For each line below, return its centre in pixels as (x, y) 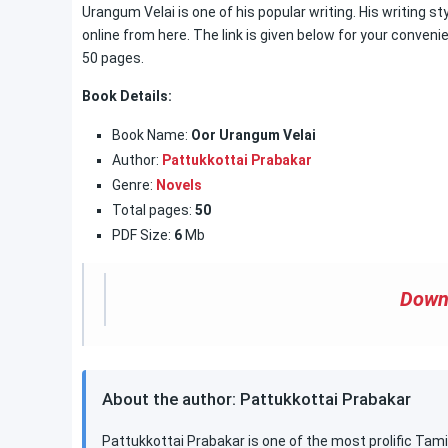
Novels (179, 185)
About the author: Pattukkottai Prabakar (256, 399)
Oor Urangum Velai (252, 135)
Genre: (134, 185)
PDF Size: (141, 235)
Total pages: (152, 210)
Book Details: (127, 96)
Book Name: (150, 135)
